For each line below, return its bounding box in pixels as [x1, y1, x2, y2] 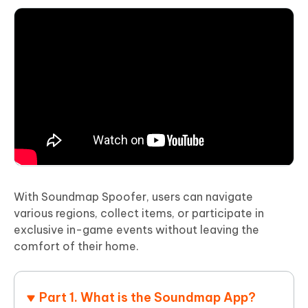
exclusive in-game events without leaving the [14, 222, 259, 236]
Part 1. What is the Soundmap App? [39, 289, 256, 305]
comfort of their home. [14, 239, 139, 253]
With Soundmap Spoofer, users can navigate [14, 189, 253, 203]
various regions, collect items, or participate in [14, 206, 264, 220]
